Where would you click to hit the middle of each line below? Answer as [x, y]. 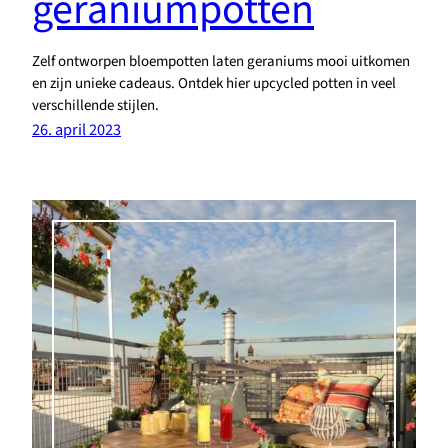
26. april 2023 [76, 130]
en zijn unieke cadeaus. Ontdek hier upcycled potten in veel [214, 84]
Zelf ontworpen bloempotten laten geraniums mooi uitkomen [221, 62]
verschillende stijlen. [95, 106]
